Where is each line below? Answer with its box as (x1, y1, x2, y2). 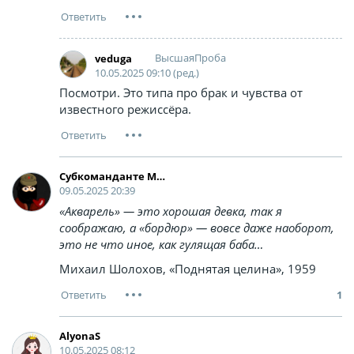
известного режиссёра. (59, 101, 191, 118)
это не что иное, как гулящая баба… (59, 236, 263, 253)
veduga (95, 51, 132, 66)
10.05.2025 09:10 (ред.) (95, 66, 199, 81)
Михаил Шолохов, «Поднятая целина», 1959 (59, 261, 316, 277)
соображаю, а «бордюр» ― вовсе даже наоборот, (59, 220, 334, 236)
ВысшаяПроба (155, 51, 226, 66)
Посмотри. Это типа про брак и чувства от (59, 85, 303, 101)
